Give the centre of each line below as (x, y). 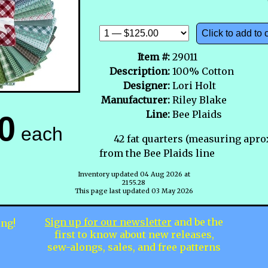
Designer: (147, 85)
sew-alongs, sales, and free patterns (134, 247)
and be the (197, 222)
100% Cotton (203, 71)
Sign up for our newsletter (108, 222)
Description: (140, 71)
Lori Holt (194, 85)
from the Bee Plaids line (157, 153)
